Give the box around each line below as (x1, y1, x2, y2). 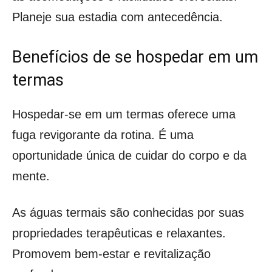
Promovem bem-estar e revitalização (12, 246, 211, 260)
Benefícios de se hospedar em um (12, 47, 258, 67)
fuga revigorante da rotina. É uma (12, 127, 194, 141)
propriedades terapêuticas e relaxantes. (12, 226, 226, 240)
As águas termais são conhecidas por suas (12, 205, 244, 219)
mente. (12, 169, 50, 183)
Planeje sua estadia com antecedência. (12, 10, 223, 24)
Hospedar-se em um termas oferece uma (12, 107, 236, 121)
